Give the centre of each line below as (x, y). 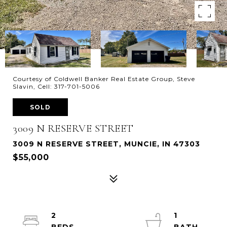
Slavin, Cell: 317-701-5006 (56, 86)
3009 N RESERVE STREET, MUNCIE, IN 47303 (106, 144)
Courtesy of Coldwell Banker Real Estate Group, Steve (104, 79)
